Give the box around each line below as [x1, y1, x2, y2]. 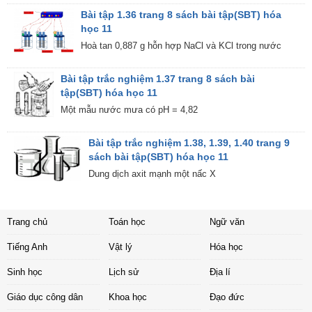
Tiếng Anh [7, 242, 47, 253]
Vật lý [108, 242, 132, 253]
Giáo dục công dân [7, 292, 83, 303]
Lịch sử [108, 267, 139, 278]
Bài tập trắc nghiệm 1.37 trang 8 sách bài [61, 73, 256, 85]
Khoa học [108, 292, 147, 303]
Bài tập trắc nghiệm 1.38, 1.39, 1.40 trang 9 [88, 137, 290, 149]
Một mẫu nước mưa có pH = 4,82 [61, 104, 198, 116]
